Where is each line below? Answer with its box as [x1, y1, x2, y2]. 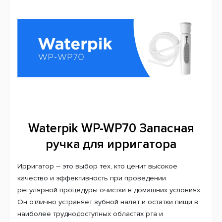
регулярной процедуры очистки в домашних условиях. [17, 185, 202, 194]
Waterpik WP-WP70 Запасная [28, 120, 194, 136]
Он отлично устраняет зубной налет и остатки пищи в [17, 197, 198, 206]
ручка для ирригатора [46, 136, 176, 152]
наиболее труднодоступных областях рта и [17, 209, 163, 218]
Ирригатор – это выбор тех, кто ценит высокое [17, 162, 177, 170]
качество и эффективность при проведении [17, 173, 166, 182]
